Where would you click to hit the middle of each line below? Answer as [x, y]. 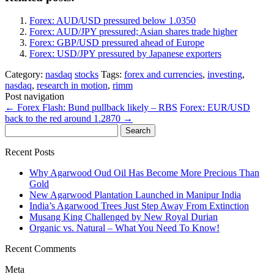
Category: [25, 75]
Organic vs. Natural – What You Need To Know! [124, 228]
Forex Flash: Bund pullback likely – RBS [96, 108]
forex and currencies [163, 75]
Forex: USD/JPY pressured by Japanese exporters [125, 54]
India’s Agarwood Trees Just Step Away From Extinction [139, 206]
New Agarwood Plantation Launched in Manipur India [135, 195]
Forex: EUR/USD [215, 108]
